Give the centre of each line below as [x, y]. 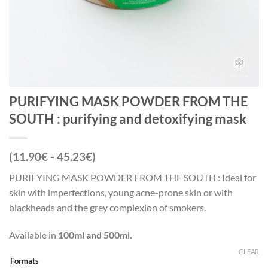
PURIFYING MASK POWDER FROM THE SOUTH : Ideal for [133, 177]
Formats [25, 261]
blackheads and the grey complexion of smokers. [107, 207]
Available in [33, 234]
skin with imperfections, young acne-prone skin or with [121, 192]
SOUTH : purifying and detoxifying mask [128, 119]
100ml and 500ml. [95, 234]
